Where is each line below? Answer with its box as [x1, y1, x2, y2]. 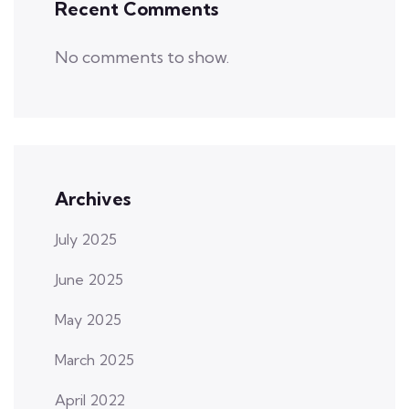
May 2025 [55, 309, 121, 329]
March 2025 [55, 350, 134, 369]
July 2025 [55, 229, 117, 248]
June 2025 [55, 269, 123, 288]
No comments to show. [55, 46, 229, 68]
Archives [55, 186, 131, 210]
